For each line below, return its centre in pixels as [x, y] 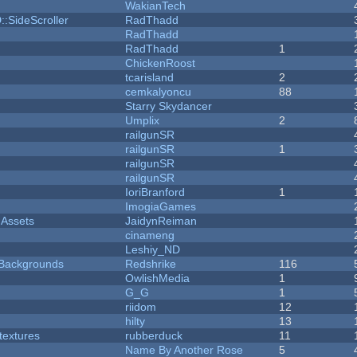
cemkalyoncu [159, 92]
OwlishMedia [158, 279]
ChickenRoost [161, 63]
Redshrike [151, 264]
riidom [141, 307]
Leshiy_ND [153, 250]
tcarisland [150, 78]
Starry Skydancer [169, 106]
